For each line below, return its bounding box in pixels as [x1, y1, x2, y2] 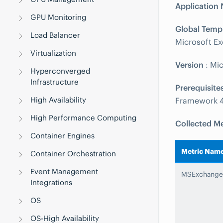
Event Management [30, 167, 99, 176]
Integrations [30, 178, 73, 187]
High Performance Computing [30, 113, 137, 122]
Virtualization [30, 48, 77, 58]
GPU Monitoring [30, 12, 87, 22]
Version [175, 60, 204, 70]
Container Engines [30, 131, 95, 140]
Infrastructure [30, 77, 79, 87]
